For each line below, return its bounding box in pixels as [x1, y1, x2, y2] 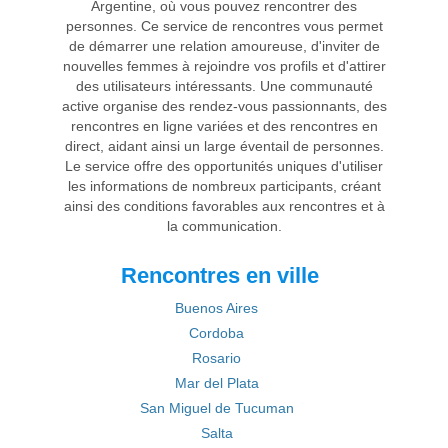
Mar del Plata [174, 375, 259, 391]
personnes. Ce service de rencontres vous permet [65, 18, 383, 34]
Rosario [192, 350, 241, 366]
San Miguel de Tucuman [139, 400, 294, 416]
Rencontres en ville [120, 263, 319, 288]
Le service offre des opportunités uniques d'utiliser [65, 158, 383, 174]
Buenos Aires [175, 300, 258, 316]
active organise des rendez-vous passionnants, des [61, 98, 387, 114]
